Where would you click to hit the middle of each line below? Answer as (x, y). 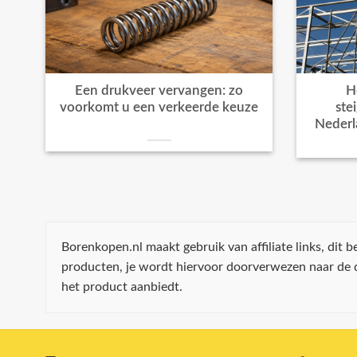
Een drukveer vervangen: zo (159, 90)
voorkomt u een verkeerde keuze (159, 107)
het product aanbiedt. (122, 287)
